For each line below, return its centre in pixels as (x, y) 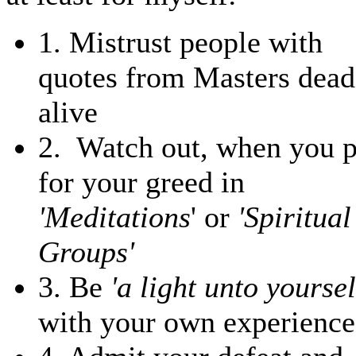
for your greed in (141, 182)
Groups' (86, 252)
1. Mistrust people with (180, 42)
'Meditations (114, 217)
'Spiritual (294, 217)
